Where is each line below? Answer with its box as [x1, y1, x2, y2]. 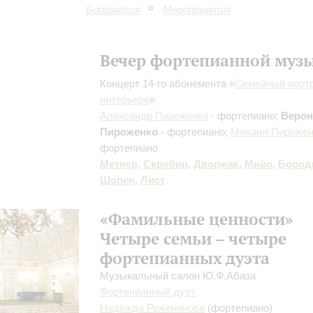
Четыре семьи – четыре [100, 227, 286, 249]
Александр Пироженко [100, 109, 208, 122]
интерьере [100, 93, 150, 105]
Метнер [100, 157, 138, 170]
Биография [85, 3, 140, 15]
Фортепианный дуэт [100, 285, 196, 298]
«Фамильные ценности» [100, 208, 293, 229]
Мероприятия [162, 3, 231, 15]
